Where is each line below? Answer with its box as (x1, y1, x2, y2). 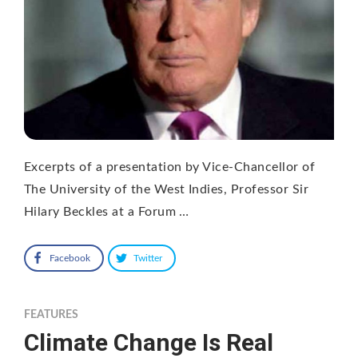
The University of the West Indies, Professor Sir (24, 182, 309, 196)
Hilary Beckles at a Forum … (24, 205, 189, 218)
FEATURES (24, 308, 78, 320)
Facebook (50, 253, 90, 263)
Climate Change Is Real (24, 328, 273, 356)
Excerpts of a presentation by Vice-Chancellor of (24, 160, 316, 173)
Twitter (133, 253, 162, 263)
